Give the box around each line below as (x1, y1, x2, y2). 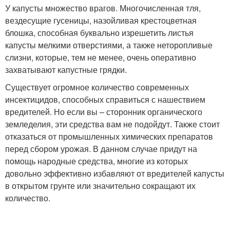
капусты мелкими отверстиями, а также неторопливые (5, 39, 213, 51)
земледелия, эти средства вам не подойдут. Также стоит (5, 118, 220, 130)
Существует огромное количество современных (5, 81, 189, 93)
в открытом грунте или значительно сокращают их (5, 180, 196, 191)
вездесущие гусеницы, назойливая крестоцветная (5, 14, 197, 26)
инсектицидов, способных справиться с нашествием (5, 93, 205, 105)
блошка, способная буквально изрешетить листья (5, 27, 194, 39)
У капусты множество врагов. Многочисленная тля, (5, 2, 201, 14)
